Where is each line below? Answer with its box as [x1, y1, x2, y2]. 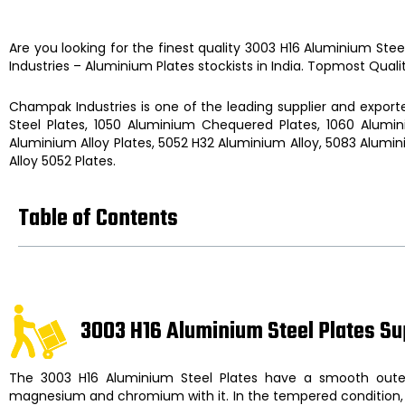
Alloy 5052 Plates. [9, 151, 116, 170]
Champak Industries [9, 97, 141, 116]
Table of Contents [18, 201, 178, 237]
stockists [198, 57, 253, 75]
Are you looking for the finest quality [9, 39, 246, 57]
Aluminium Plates [85, 57, 198, 75]
